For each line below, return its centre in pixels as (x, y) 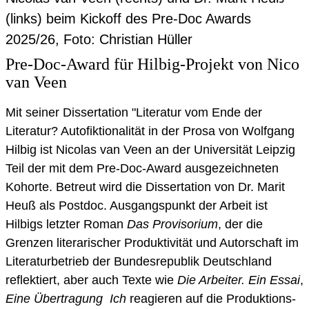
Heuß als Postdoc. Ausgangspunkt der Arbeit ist (137, 205)
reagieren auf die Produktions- (211, 298)
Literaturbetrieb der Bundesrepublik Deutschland (139, 261)
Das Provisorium (172, 224)
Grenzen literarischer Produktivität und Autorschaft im (152, 242)
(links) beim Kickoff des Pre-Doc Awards (128, 18)
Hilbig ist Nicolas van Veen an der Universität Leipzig (150, 149)
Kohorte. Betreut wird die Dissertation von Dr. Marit (145, 187)
